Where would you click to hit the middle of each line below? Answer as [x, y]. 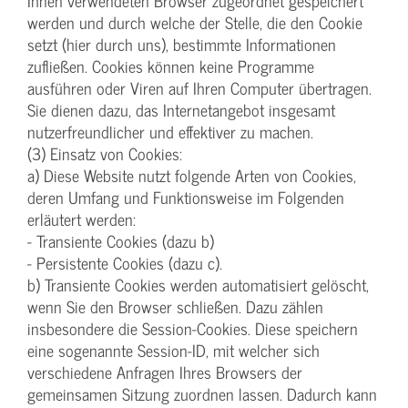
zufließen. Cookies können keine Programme [171, 66]
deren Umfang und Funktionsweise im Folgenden [186, 197]
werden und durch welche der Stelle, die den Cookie [195, 22]
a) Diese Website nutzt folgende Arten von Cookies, [192, 175]
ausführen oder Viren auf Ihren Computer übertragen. [199, 87]
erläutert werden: [82, 219]
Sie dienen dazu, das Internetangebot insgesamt [181, 109]
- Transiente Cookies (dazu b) [121, 240]
